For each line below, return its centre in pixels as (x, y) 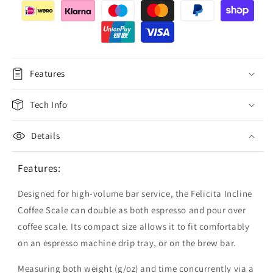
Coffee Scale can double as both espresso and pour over (132, 210)
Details (46, 136)
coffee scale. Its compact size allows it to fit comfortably (134, 226)
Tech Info (49, 104)
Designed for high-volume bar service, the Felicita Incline (135, 193)
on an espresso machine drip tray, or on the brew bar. (127, 243)
